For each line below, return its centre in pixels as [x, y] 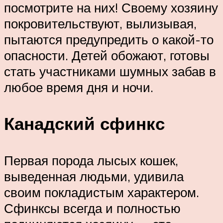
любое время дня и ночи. [79, 87]
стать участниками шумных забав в [110, 71]
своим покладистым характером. [102, 192]
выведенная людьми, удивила [94, 176]
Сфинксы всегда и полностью [92, 208]
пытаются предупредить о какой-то [109, 40]
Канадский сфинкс [84, 124]
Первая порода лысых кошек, [91, 160]
